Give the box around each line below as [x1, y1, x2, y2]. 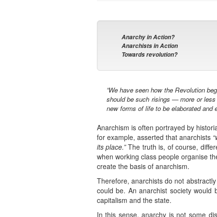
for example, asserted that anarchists [96, 132, 213, 142]
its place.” [96, 142, 126, 152]
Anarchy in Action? [122, 33, 175, 42]
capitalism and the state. [96, 195, 171, 205]
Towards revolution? [122, 50, 178, 59]
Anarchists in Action [122, 42, 178, 50]
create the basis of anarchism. [96, 161, 189, 171]
